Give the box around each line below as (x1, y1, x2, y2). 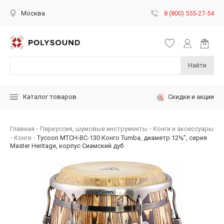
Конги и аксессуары (153, 124, 213, 132)
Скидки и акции (168, 92, 214, 100)
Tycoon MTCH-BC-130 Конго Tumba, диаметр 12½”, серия (37, 133, 207, 141)
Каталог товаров (23, 93, 76, 101)
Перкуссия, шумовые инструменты (40, 124, 147, 132)
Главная (10, 124, 34, 132)
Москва (21, 9, 45, 17)
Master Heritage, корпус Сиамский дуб (10, 141, 123, 149)
